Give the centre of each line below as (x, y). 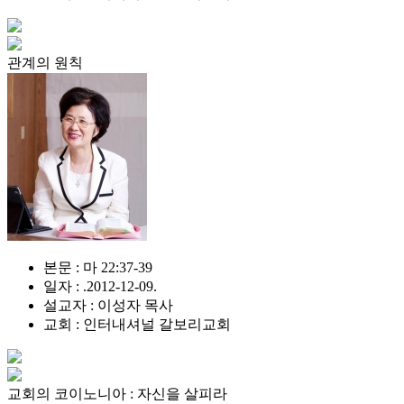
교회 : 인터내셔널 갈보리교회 (137, 324)
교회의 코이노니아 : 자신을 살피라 (117, 394)
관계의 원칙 (45, 63)
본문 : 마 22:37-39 (98, 267)
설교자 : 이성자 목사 (108, 305)
